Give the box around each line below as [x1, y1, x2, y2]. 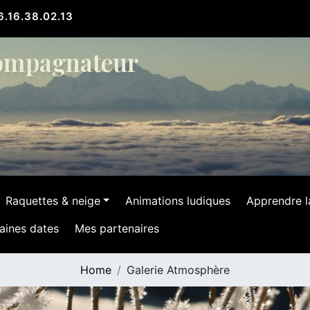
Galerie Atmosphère [127, 263, 230, 277]
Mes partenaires [74, 221, 159, 235]
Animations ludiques [125, 194, 231, 208]
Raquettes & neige [5, 194, 100, 208]
